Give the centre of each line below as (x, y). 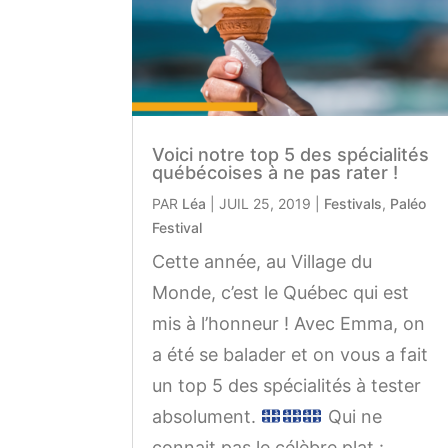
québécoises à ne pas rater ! (275, 172)
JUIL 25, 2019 (265, 203)
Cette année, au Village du (262, 261)
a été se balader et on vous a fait (290, 354)
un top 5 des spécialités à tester (286, 385)
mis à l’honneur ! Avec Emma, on (288, 323)
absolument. (206, 416)
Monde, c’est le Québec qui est (280, 292)
